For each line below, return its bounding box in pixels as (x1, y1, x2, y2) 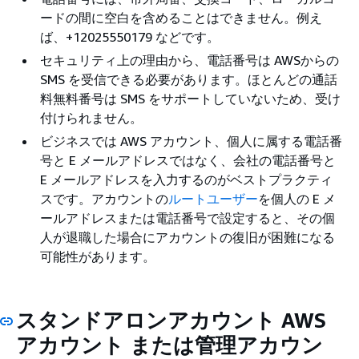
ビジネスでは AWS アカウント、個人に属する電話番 (40, 132, 342, 149)
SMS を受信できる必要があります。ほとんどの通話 (40, 71, 337, 87)
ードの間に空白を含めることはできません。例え (40, 9, 322, 26)
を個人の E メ (258, 190, 336, 207)
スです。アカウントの (40, 190, 168, 207)
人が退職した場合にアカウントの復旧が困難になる (40, 228, 335, 245)
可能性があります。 (40, 248, 155, 264)
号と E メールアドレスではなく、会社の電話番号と (40, 151, 336, 168)
